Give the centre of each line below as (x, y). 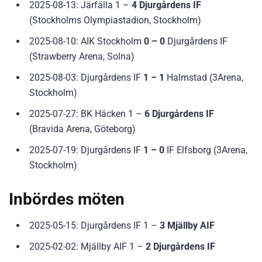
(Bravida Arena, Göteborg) (82, 129)
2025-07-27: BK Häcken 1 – (87, 113)
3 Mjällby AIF (187, 225)
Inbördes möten (67, 199)
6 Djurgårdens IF (179, 113)
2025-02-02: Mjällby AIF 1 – (87, 246)
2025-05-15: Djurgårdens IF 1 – (94, 225)
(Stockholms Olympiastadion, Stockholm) (115, 20)
